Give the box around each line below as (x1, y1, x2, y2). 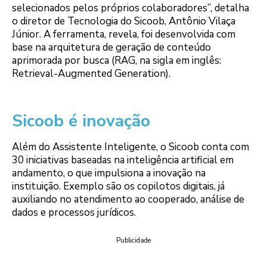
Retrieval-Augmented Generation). (12, 66, 170, 80)
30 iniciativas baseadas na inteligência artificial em (12, 153, 234, 167)
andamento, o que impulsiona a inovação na (12, 166, 206, 180)
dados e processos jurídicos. (12, 205, 136, 219)
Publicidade (116, 236, 151, 246)
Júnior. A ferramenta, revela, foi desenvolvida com (12, 27, 235, 41)
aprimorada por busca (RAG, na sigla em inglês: (12, 53, 221, 67)
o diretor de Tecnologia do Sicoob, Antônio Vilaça (12, 14, 235, 28)
